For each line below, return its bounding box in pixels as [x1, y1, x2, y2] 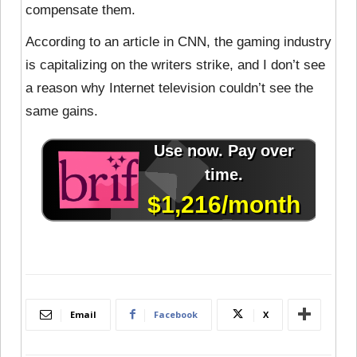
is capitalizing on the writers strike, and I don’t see [25, 57, 325, 73]
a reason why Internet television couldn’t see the [25, 80, 313, 96]
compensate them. [25, 2, 135, 18]
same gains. [25, 103, 98, 119]
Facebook [154, 308, 198, 320]
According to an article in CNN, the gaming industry [25, 33, 331, 49]
